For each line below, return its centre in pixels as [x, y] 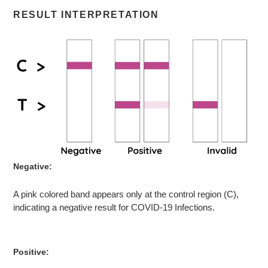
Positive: [31, 252]
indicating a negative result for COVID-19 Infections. [114, 207]
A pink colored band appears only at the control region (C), [126, 194]
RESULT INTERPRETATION [86, 15]
